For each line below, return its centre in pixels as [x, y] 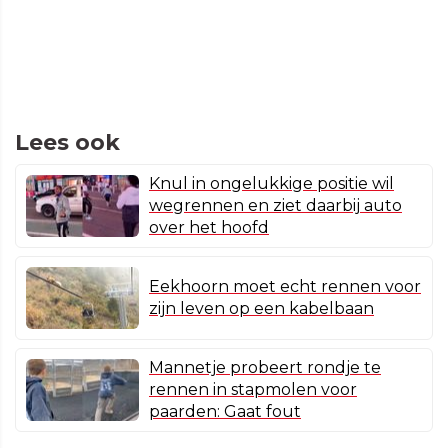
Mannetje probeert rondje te [265, 368]
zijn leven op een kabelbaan [261, 309]
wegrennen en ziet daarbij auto [275, 206]
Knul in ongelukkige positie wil [271, 184]
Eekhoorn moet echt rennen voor [285, 287]
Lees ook [67, 143]
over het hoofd [209, 228]
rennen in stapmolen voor [253, 390]
